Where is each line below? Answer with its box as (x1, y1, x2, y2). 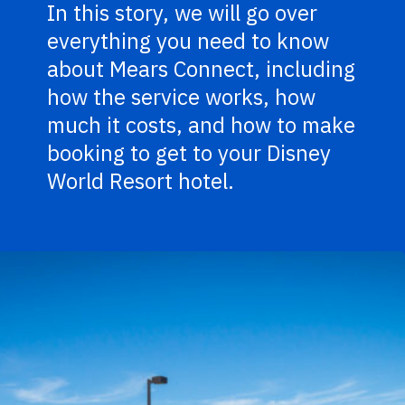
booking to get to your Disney (47, 137, 332, 167)
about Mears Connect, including (47, 53, 356, 83)
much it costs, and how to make (47, 109, 356, 139)
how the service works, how (47, 81, 316, 111)
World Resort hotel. (47, 165, 235, 195)
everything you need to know (47, 25, 330, 55)
